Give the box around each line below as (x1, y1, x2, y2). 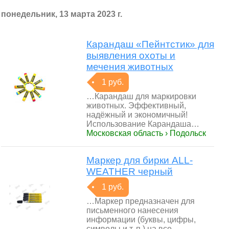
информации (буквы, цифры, (86, 215, 196, 224)
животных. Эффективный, (86, 101, 186, 110)
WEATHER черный (86, 166, 173, 177)
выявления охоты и (86, 50, 175, 61)
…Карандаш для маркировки (86, 92, 196, 101)
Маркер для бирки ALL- (86, 155, 193, 166)
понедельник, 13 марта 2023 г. (1, 10, 122, 18)
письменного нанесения (86, 206, 178, 215)
